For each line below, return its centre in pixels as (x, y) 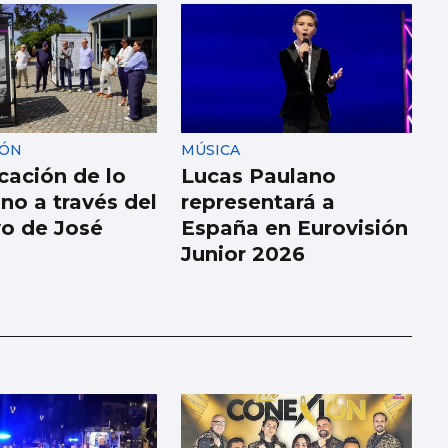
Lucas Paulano (259, 176)
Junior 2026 (243, 254)
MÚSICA (211, 150)
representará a (258, 202)
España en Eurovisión (295, 228)
